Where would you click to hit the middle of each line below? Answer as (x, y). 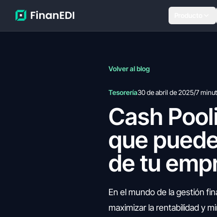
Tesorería (123, 92)
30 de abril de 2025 (166, 92)
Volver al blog (129, 69)
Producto (188, 15)
